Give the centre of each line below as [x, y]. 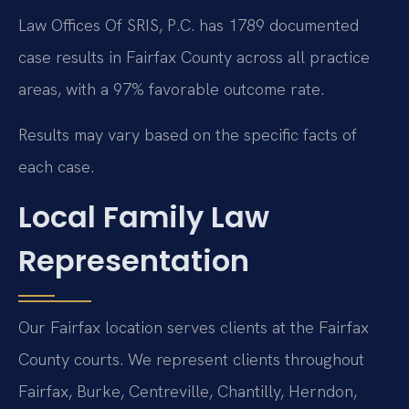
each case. [56, 166]
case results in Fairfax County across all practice [194, 58]
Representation [134, 261]
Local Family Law [144, 217]
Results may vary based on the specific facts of [188, 134]
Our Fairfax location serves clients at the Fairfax [194, 328]
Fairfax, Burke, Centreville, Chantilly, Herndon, [188, 392]
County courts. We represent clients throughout [191, 360]
